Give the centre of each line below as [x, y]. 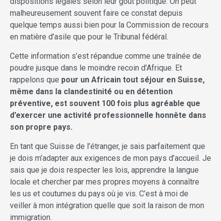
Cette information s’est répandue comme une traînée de [106, 56]
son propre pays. [41, 127]
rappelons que [36, 80]
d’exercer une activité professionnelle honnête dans [108, 115]
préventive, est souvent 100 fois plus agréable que [105, 104]
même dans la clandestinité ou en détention [91, 92]
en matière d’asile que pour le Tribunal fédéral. [89, 37]
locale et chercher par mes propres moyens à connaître [105, 182]
